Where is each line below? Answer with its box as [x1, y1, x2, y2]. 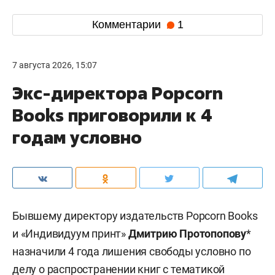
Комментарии [91, 18, 164, 31]
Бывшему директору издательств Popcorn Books [12, 209, 258, 222]
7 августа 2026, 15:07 [12, 60, 97, 70]
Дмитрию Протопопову [128, 227, 247, 240]
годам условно [12, 125, 142, 149]
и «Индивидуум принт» [12, 227, 128, 240]
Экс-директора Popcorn [12, 81, 223, 104]
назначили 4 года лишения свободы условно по [12, 244, 251, 258]
